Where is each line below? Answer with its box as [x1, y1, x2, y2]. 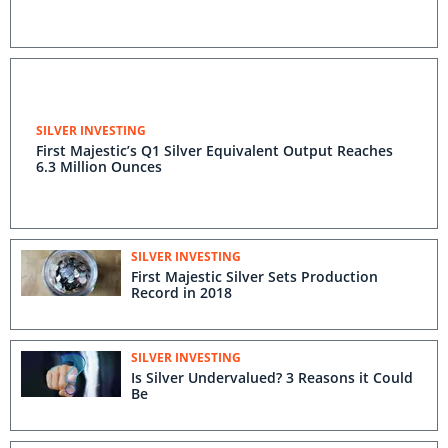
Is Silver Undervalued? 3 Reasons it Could [131, 368, 413, 387]
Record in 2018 [131, 283, 232, 302]
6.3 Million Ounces [36, 157, 162, 176]
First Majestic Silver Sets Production [131, 267, 378, 286]
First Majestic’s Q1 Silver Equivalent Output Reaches [36, 141, 393, 160]
